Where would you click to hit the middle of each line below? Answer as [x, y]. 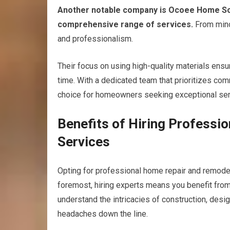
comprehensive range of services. [125, 25]
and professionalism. [95, 39]
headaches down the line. [103, 214]
